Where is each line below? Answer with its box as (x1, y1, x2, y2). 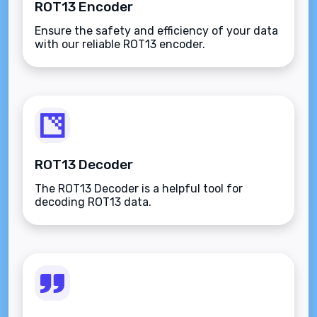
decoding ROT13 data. (35, 195, 151, 209)
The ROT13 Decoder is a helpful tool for (35, 182, 243, 195)
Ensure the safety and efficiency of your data (35, 24, 278, 38)
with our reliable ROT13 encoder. (35, 38, 205, 51)
